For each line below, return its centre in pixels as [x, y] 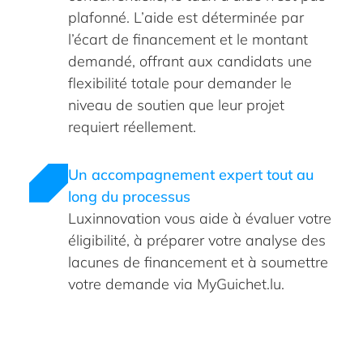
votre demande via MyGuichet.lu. [176, 284]
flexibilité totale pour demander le [180, 83]
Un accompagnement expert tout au [191, 174]
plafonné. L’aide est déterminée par [186, 17]
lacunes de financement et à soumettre [198, 262]
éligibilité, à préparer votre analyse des [197, 240]
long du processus [129, 196]
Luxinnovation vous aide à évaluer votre [200, 218]
